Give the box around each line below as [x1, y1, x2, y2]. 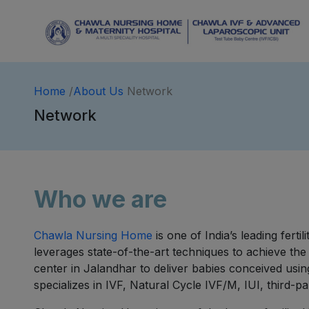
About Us [73, 84, 123, 98]
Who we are [34, 185, 167, 213]
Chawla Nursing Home [34, 228, 152, 242]
